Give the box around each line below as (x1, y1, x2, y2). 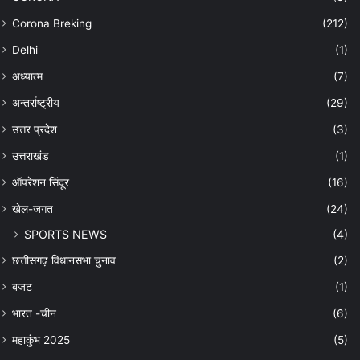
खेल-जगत (12, 202, 53, 216)
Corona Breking (12, 17, 92, 31)
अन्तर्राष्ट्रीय (12, 96, 59, 110)
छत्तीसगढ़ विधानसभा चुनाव (12, 254, 116, 268)
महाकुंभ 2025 (12, 333, 70, 347)
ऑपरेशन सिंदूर (12, 176, 69, 190)
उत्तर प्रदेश (12, 123, 57, 137)
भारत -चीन (12, 307, 56, 321)
